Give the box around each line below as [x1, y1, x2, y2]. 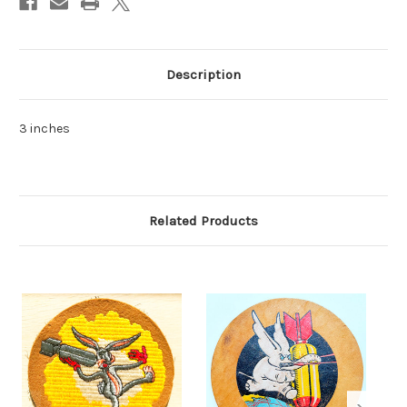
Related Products [149, 213, 258, 230]
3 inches [19, 121, 73, 137]
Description [166, 66, 241, 84]
